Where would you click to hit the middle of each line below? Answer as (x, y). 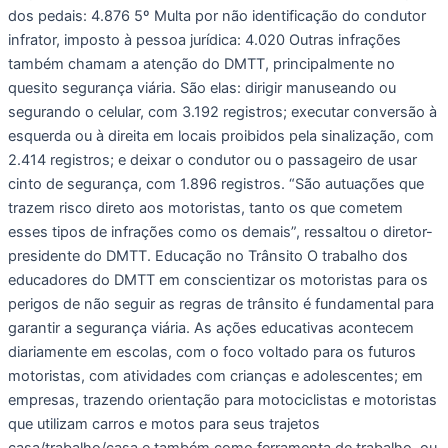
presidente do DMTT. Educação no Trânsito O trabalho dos (208, 255)
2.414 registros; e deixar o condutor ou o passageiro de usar (212, 159)
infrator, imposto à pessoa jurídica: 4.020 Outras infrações (204, 39)
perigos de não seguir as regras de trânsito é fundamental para (221, 303)
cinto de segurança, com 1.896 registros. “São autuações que (216, 183)
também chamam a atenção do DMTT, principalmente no (201, 63)
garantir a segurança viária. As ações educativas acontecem (211, 327)
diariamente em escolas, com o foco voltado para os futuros (212, 351)
